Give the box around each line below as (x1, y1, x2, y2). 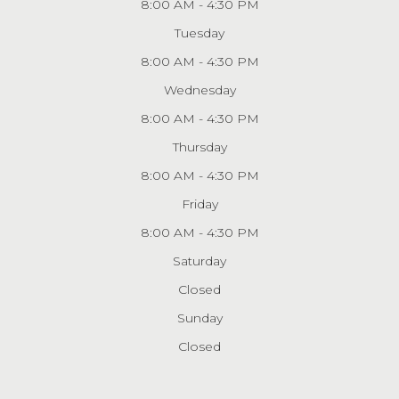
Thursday (172, 138, 227, 155)
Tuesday (175, 24, 224, 41)
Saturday (173, 252, 226, 269)
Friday (181, 195, 218, 212)
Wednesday (163, 81, 236, 98)
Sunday (176, 309, 223, 326)
